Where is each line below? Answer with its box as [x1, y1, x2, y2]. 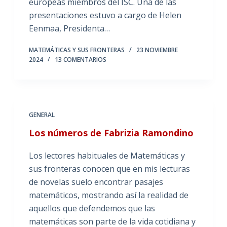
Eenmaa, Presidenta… [28, 23, 110, 34]
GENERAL [28, 110, 55, 119]
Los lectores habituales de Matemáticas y [28, 150, 185, 161]
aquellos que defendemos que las [28, 203, 155, 214]
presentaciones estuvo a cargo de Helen [28, 10, 181, 21]
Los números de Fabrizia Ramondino [28, 127, 194, 139]
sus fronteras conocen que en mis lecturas [28, 163, 190, 174]
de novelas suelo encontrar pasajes [28, 176, 163, 187]
